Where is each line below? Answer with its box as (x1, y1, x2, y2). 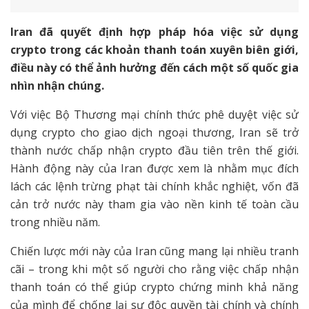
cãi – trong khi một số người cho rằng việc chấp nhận (10, 261, 299, 277)
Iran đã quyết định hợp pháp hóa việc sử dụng (10, 23, 299, 39)
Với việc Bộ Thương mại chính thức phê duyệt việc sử (10, 106, 299, 122)
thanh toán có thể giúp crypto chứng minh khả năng (10, 279, 299, 295)
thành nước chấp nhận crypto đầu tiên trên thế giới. (10, 142, 299, 158)
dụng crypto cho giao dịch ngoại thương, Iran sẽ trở (10, 124, 299, 140)
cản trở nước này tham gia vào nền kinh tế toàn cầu (10, 196, 299, 212)
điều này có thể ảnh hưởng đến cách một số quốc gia (10, 59, 299, 75)
